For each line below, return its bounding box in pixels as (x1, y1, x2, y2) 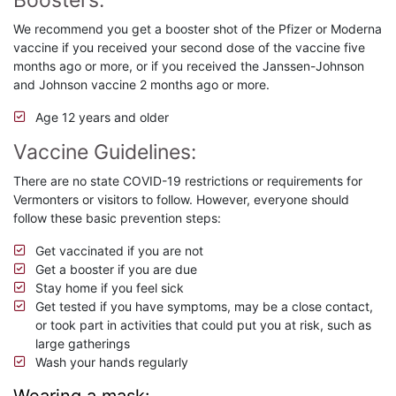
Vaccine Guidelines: (13, 140, 196, 165)
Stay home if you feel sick (35, 280, 184, 296)
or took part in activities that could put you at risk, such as (35, 317, 371, 333)
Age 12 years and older (35, 110, 169, 126)
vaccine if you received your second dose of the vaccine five (13, 40, 365, 56)
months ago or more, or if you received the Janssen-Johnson (13, 58, 364, 74)
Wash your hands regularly (35, 354, 188, 370)
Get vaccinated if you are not (35, 243, 203, 259)
